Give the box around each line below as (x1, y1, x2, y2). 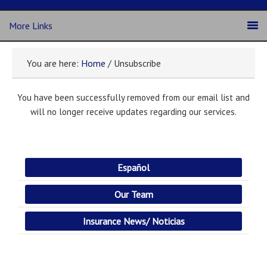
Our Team (114, 188, 153, 200)
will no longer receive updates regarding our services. (30, 106, 237, 117)
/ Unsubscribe (105, 57, 161, 69)
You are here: (27, 57, 81, 69)
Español (117, 162, 150, 173)
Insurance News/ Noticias (82, 215, 185, 227)
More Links (9, 20, 52, 32)
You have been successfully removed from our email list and (17, 92, 250, 103)
